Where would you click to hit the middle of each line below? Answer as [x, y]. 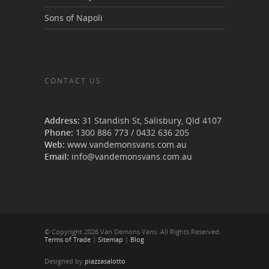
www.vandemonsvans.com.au [126, 145]
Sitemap [110, 240]
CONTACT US [73, 81]
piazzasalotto [104, 261]
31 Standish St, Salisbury [131, 121]
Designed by [64, 261]
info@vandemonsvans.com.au [132, 157]
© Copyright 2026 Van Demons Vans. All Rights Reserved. [133, 232]
